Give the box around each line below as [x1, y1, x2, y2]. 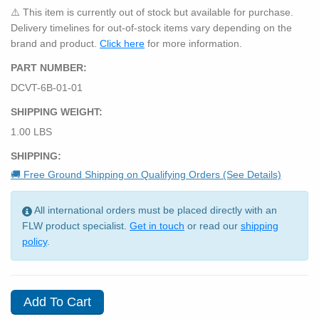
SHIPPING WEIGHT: [11, 105, 103, 117]
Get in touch [130, 220, 184, 232]
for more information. [145, 37, 242, 49]
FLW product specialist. [22, 220, 130, 232]
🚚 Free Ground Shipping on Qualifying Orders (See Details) [11, 169, 281, 181]
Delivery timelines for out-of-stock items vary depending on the [11, 21, 292, 33]
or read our [184, 220, 241, 232]
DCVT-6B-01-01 [11, 81, 83, 93]
